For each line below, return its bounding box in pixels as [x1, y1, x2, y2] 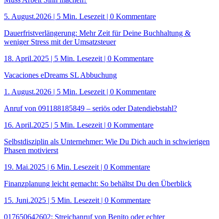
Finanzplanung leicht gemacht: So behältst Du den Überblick [4, 179, 192, 188]
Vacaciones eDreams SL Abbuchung [4, 70, 117, 79]
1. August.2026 [4, 87, 51, 96]
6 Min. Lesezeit [51, 162, 99, 171]
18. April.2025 [4, 54, 49, 63]
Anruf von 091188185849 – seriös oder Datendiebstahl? [4, 104, 177, 112]
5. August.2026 [4, 12, 51, 21]
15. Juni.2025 [4, 196, 46, 204]
